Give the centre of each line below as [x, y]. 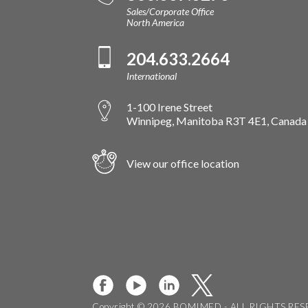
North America [156, 22]
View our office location [183, 164]
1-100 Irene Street [170, 107]
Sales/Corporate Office [170, 11]
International [152, 76]
